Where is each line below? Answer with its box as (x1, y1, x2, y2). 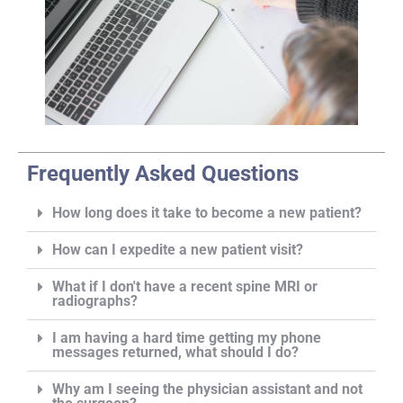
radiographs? (52, 292, 138, 310)
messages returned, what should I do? (52, 344, 299, 362)
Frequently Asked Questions (27, 161, 299, 187)
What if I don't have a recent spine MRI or (52, 278, 318, 296)
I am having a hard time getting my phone (52, 329, 321, 347)
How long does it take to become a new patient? (52, 204, 362, 222)
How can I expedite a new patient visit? (52, 241, 303, 259)
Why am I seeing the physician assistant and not (52, 381, 363, 399)
